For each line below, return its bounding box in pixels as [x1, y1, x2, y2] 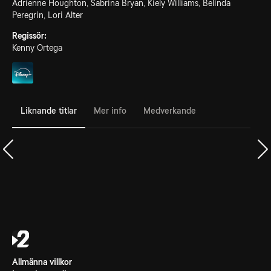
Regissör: [12, 31, 47, 41]
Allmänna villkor [12, 257, 72, 267]
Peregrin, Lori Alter [12, 10, 83, 20]
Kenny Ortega [12, 43, 62, 53]
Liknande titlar [21, 105, 77, 116]
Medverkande [143, 105, 196, 116]
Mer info [94, 105, 126, 116]
